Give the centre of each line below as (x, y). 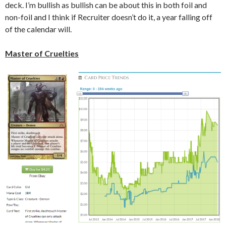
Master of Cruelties (42, 53)
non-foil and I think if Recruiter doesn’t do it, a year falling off (109, 17)
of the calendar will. (38, 29)
